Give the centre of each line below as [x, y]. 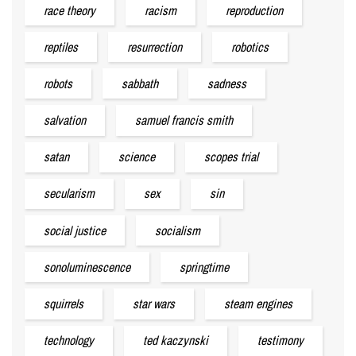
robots [58, 83]
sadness [227, 83]
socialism [178, 230]
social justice [75, 230]
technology [69, 341]
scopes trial [231, 157]
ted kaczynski [176, 341]
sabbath [140, 83]
